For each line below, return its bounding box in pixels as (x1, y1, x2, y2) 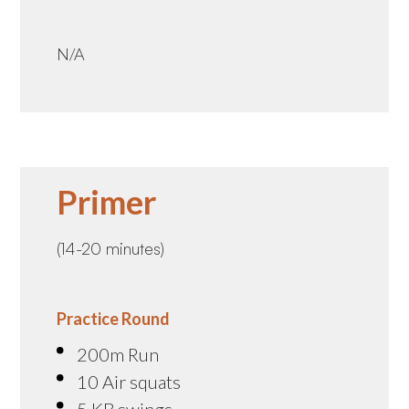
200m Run (77, 342, 160, 365)
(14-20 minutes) (57, 237, 165, 258)
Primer (57, 181, 157, 222)
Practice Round (57, 308, 171, 329)
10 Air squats (77, 370, 182, 393)
